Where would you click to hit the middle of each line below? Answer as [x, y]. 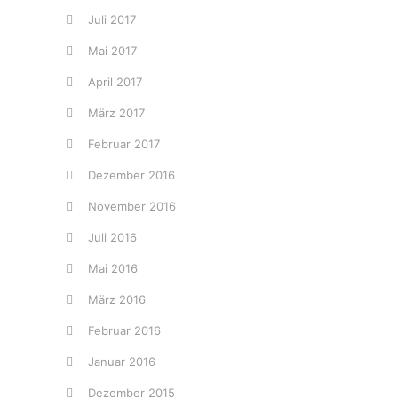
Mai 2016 [113, 268]
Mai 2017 [112, 51]
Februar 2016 [124, 330]
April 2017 [115, 82]
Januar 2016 [122, 362]
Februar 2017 [124, 144]
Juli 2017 [112, 20]
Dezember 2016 [131, 175]
